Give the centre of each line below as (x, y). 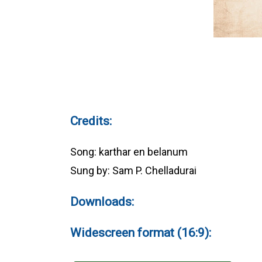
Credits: (91, 121)
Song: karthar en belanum (129, 152)
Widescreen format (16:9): (140, 233)
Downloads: (102, 202)
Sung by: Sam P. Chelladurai (133, 171)
